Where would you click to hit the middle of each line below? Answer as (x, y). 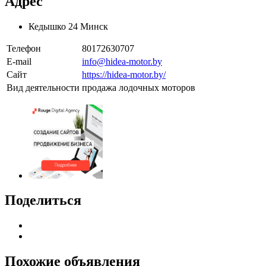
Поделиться (43, 200)
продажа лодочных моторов (139, 87)
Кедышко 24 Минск (71, 26)
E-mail (19, 61)
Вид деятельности (43, 87)
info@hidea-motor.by (122, 61)
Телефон (24, 48)
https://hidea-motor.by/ (124, 74)
